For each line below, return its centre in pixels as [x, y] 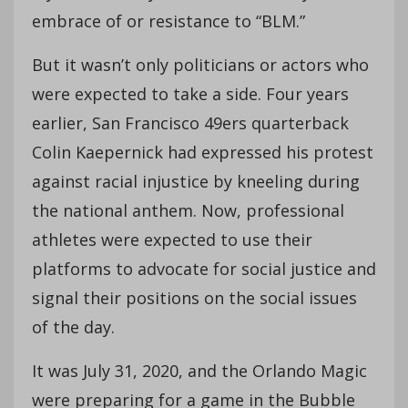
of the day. [73, 326]
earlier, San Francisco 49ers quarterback [190, 122]
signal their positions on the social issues [194, 297]
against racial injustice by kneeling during [196, 181]
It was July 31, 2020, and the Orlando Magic [199, 370]
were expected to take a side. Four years [190, 93]
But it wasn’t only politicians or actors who [200, 64]
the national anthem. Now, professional [188, 210]
